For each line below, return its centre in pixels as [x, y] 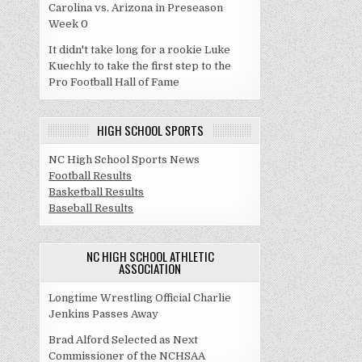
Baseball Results [91, 208]
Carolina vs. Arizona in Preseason [136, 8]
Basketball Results [97, 192]
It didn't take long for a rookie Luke [140, 50]
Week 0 [69, 24]
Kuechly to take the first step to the [140, 66]
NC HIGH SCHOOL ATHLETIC [150, 256]
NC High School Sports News [124, 160]
